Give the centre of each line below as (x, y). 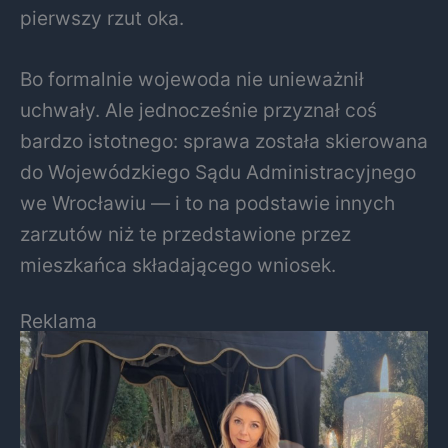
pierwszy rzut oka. (102, 17)
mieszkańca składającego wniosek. (178, 265)
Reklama (58, 321)
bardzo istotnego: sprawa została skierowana (224, 141)
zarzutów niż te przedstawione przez (185, 234)
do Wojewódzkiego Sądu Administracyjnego (218, 172)
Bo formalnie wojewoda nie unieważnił (192, 79)
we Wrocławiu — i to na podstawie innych (207, 203)
